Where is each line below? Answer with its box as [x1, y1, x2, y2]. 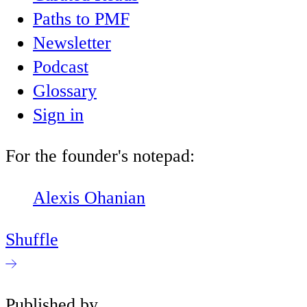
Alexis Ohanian [33, 188, 145, 208]
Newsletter [33, 32, 111, 53]
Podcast [33, 56, 88, 77]
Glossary [33, 80, 97, 101]
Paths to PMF [33, 8, 130, 29]
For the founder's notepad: [5, 146, 195, 167]
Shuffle [5, 229, 58, 249]
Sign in [33, 104, 84, 125]
